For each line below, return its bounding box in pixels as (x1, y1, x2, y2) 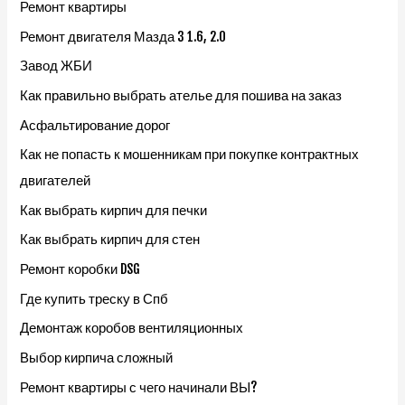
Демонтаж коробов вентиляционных (20, 319, 244, 337)
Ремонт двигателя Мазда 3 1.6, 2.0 (20, 27, 227, 45)
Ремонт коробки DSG (20, 260, 141, 278)
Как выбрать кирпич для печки (20, 201, 208, 219)
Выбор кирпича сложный (20, 349, 174, 366)
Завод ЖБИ (20, 57, 93, 75)
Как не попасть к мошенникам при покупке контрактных (20, 146, 360, 164)
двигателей (20, 172, 91, 190)
